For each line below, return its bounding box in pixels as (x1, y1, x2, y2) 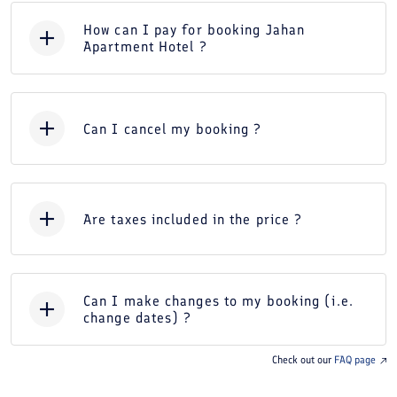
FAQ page (334, 354, 376, 366)
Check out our (272, 354, 334, 366)
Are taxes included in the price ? (83, 210, 303, 228)
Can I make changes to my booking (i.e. (83, 292, 354, 309)
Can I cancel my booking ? (83, 120, 262, 137)
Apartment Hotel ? (83, 38, 207, 55)
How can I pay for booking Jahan (83, 21, 306, 38)
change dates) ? (83, 309, 192, 326)
